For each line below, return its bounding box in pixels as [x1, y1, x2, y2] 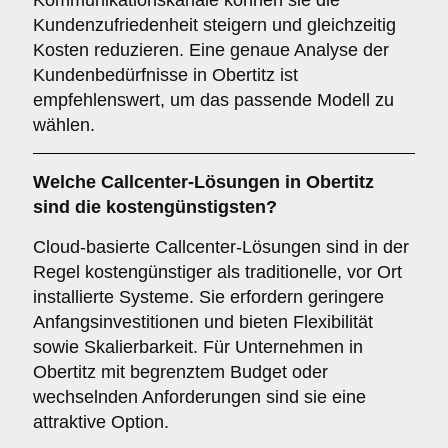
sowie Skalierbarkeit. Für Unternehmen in [33, 337, 363, 357]
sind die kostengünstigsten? [33, 197, 277, 217]
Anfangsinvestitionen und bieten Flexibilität [33, 312, 373, 332]
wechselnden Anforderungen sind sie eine [33, 387, 366, 407]
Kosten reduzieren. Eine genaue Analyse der [33, 40, 389, 60]
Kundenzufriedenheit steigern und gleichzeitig [33, 15, 396, 35]
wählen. [33, 115, 95, 135]
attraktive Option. [33, 412, 169, 432]
